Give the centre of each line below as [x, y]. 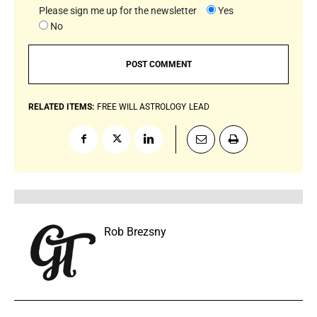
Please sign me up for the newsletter [118, 10]
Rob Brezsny [135, 231]
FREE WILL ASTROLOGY [142, 106]
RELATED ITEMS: [61, 106]
